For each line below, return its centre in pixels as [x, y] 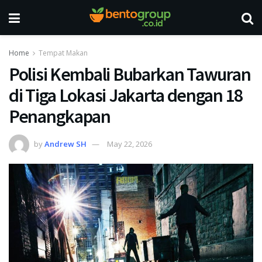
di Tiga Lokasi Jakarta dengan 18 [126, 95]
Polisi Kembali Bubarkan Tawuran [130, 74]
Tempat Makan [63, 53]
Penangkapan [60, 116]
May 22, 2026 [130, 144]
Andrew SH [65, 144]
